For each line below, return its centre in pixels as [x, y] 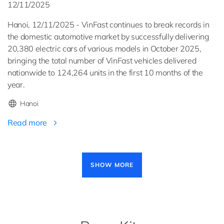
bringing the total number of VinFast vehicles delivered [102, 61]
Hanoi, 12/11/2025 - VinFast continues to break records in [108, 25]
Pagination [142, 160]
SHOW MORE [112, 165]
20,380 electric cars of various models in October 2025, [104, 49]
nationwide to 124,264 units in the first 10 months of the [105, 73]
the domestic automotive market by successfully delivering [108, 37]
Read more [28, 123]
